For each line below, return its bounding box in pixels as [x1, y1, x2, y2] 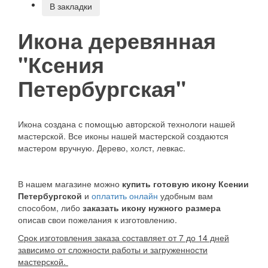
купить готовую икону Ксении [120, 177, 249, 190]
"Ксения [18, 48, 104, 80]
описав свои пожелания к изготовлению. [18, 213, 179, 226]
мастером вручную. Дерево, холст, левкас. [18, 141, 188, 154]
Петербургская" [18, 72, 192, 103]
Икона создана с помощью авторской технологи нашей [18, 117, 235, 130]
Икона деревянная [18, 24, 216, 56]
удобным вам [158, 189, 213, 202]
